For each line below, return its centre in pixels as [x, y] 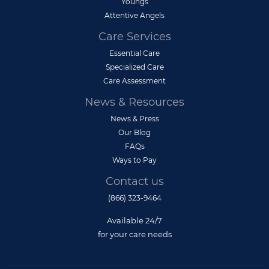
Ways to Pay [134, 160]
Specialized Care [134, 67]
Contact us [134, 182]
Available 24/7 [134, 221]
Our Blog [134, 133]
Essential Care [134, 53]
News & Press [134, 119]
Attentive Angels [134, 16]
